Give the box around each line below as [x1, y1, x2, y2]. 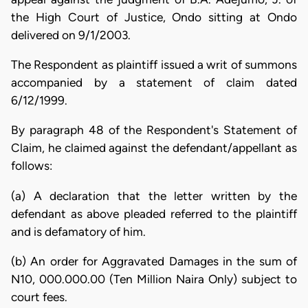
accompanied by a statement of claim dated [11, 76, 297, 89]
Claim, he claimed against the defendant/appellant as [11, 141, 297, 155]
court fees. [11, 289, 67, 304]
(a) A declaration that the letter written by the [11, 188, 297, 203]
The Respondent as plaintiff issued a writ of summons [11, 58, 297, 71]
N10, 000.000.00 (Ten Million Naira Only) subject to [11, 272, 297, 286]
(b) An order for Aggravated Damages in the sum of [11, 254, 297, 268]
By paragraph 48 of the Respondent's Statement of [11, 123, 297, 137]
